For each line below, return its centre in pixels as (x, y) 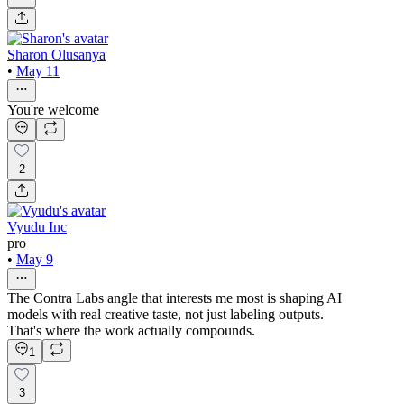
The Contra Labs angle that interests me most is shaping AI (174, 298)
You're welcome (53, 109)
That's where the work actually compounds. (131, 331)
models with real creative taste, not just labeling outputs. (165, 315)
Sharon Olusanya (56, 54)
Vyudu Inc (37, 227)
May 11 (38, 70)
